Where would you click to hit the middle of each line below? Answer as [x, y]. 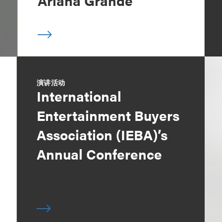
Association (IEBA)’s [102, 134]
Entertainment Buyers [108, 115]
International [79, 96]
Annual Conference [100, 154]
